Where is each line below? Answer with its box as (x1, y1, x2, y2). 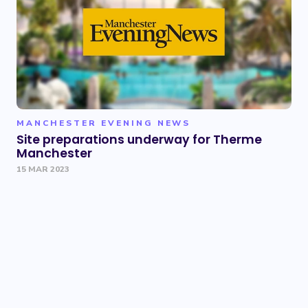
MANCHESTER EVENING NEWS (16, 118, 191, 129)
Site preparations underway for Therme (16, 131, 262, 148)
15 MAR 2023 (16, 164, 69, 175)
